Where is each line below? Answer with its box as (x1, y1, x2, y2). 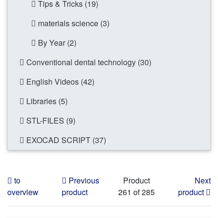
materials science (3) (36, 18, 109, 29)
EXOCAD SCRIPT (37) (24, 134, 106, 146)
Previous (67, 175, 99, 186)
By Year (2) (36, 37, 76, 49)
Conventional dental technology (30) (24, 56, 151, 68)
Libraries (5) (24, 95, 68, 107)
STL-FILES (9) (24, 115, 75, 127)
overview (7, 186, 38, 198)
